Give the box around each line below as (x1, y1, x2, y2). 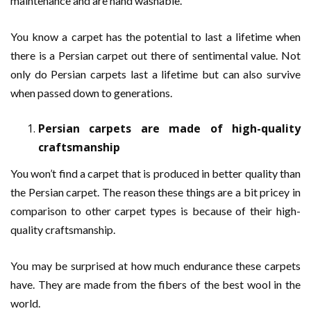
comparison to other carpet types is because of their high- (10, 204, 301, 217)
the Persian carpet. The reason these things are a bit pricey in (10, 185, 301, 199)
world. (10, 296, 40, 310)
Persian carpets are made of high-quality (38, 121, 301, 136)
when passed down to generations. (10, 86, 172, 99)
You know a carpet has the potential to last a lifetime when (10, 30, 301, 43)
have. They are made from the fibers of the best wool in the (10, 278, 301, 291)
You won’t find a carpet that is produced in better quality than (10, 167, 301, 180)
